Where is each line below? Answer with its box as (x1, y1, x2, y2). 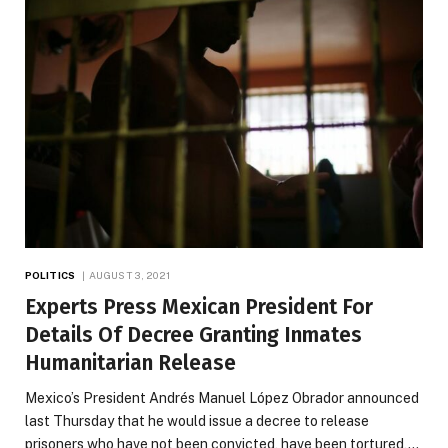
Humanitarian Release (25, 349, 241, 376)
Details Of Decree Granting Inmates (25, 321, 362, 348)
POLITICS (25, 268, 75, 281)
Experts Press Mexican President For (25, 293, 373, 320)
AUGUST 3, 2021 (89, 268, 171, 281)
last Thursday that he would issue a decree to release (25, 412, 369, 429)
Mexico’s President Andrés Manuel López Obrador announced (25, 389, 419, 406)
